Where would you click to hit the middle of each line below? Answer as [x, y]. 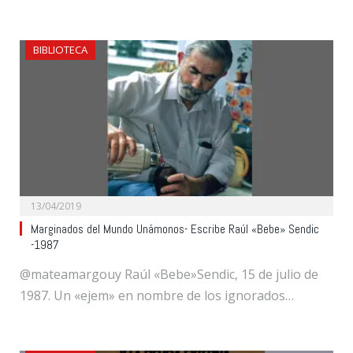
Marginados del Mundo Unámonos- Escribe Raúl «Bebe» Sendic [175, 229]
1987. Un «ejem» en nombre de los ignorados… [157, 295]
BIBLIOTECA [60, 50]
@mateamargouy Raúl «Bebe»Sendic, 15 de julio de [169, 274]
